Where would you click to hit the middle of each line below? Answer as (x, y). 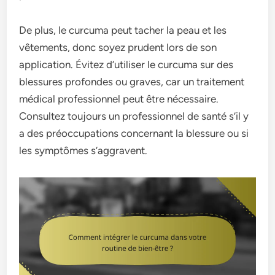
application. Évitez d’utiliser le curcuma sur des (126, 65)
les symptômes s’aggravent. (83, 151)
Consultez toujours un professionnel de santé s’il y (134, 116)
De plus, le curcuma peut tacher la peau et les (123, 30)
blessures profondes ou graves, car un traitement (132, 82)
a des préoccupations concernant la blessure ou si (134, 134)
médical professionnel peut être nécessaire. (119, 99)
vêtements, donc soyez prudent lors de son (118, 48)
